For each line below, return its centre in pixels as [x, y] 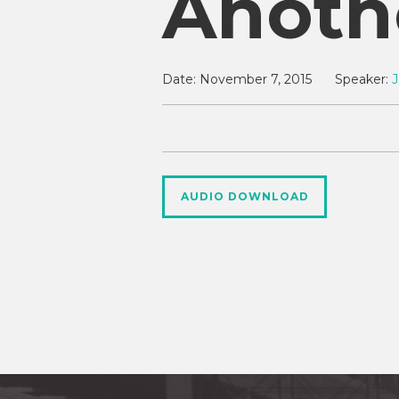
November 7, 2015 [256, 79]
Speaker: [362, 79]
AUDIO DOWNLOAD [244, 196]
